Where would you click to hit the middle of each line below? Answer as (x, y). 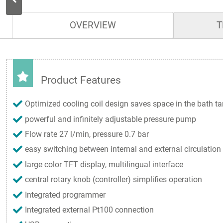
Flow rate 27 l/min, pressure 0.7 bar (87, 134)
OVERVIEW (93, 25)
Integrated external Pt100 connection (89, 210)
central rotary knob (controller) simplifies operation (113, 180)
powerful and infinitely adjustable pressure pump (111, 119)
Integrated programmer (65, 195)
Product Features (81, 80)
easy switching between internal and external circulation (123, 149)
